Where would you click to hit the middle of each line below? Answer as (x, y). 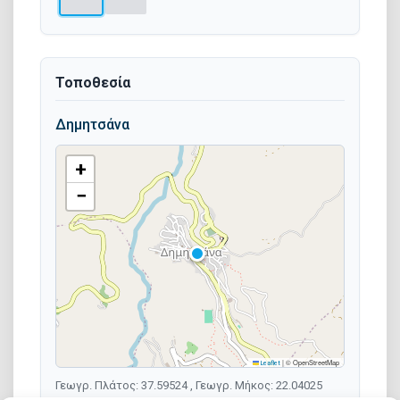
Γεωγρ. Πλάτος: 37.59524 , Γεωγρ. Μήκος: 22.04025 (189, 385)
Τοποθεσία (93, 82)
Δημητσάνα (92, 124)
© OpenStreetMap (312, 362)
